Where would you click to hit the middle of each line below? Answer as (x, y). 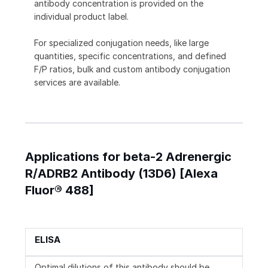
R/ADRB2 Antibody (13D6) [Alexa (121, 174)
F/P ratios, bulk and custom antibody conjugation (132, 69)
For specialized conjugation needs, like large (121, 43)
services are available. (77, 83)
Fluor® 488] (60, 191)
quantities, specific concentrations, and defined (130, 56)
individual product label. (81, 17)
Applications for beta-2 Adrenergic (128, 157)
